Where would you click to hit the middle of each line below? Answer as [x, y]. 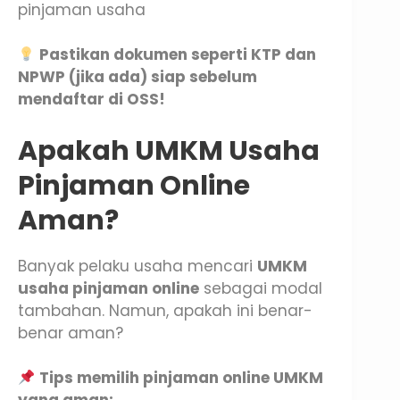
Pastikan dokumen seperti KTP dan [178, 55]
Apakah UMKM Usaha [169, 150]
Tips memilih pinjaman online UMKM [182, 378]
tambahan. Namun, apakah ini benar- [165, 310]
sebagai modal [261, 288]
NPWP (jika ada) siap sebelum [137, 77]
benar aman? [71, 333]
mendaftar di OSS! [92, 100]
